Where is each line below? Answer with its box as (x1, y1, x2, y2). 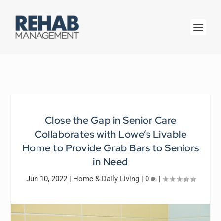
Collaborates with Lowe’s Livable (35, 128, 186, 141)
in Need (93, 155, 128, 168)
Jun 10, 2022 (26, 174, 67, 183)
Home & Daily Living (73, 174, 139, 183)
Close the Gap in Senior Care (44, 114, 177, 127)
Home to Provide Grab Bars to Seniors (22, 142, 199, 154)
